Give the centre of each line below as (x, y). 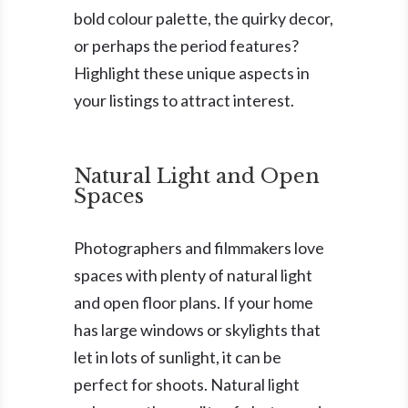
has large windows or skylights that (197, 330)
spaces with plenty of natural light (193, 275)
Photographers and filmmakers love (199, 248)
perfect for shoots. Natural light (186, 385)
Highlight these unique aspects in (191, 73)
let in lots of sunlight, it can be (177, 357)
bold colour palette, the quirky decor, (203, 19)
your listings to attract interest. (184, 101)
